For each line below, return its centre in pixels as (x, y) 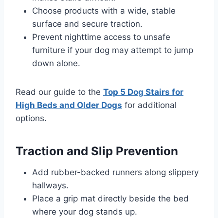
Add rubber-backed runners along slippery (115, 173)
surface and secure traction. (87, 24)
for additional (149, 105)
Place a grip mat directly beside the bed (110, 199)
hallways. (50, 186)
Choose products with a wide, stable (104, 11)
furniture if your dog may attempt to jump (113, 50)
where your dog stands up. (85, 212)
